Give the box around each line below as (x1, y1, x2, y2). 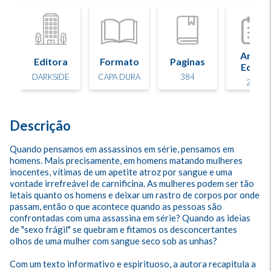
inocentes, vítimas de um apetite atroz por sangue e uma (10, 166, 234, 177)
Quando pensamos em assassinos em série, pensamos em (10, 143, 236, 154)
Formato (99, 55, 139, 67)
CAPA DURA (98, 71, 140, 82)
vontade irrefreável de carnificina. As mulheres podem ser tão (10, 178, 256, 189)
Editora (34, 55, 68, 67)
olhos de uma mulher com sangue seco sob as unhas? (10, 235, 219, 246)
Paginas (170, 55, 205, 67)
